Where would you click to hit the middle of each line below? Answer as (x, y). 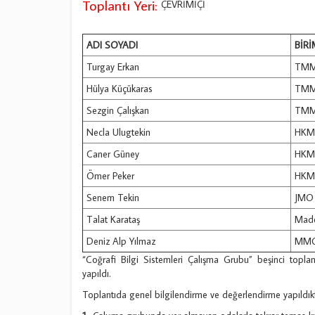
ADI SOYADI (112, 45)
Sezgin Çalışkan (118, 110)
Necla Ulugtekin (118, 132)
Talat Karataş (113, 219)
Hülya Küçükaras (120, 89)
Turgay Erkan (113, 67)
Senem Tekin (113, 198)
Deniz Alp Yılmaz (121, 241)
